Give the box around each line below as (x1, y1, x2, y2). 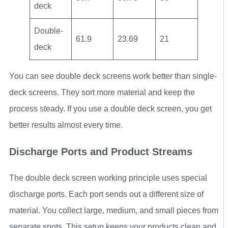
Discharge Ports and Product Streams (9, 146, 192, 157)
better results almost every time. (9, 120, 123, 129)
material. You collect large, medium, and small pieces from (9, 206, 218, 215)
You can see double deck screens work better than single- (9, 71, 217, 80)
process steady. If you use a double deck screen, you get (9, 104, 212, 113)
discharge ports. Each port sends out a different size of (9, 189, 204, 198)
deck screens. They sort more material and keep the (9, 88, 195, 97)
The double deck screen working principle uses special (9, 173, 207, 182)
